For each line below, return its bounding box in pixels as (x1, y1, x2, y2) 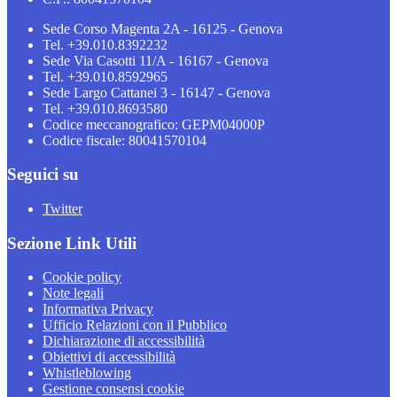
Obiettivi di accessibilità (43, 349, 175, 365)
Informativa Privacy (43, 301, 153, 317)
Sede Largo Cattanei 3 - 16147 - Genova (43, 84, 270, 100)
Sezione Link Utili (7, 233, 136, 253)
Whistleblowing (43, 365, 131, 381)
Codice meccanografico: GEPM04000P (43, 116, 265, 132)
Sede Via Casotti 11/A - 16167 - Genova (43, 52, 269, 68)
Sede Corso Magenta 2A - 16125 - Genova (43, 20, 283, 36)
